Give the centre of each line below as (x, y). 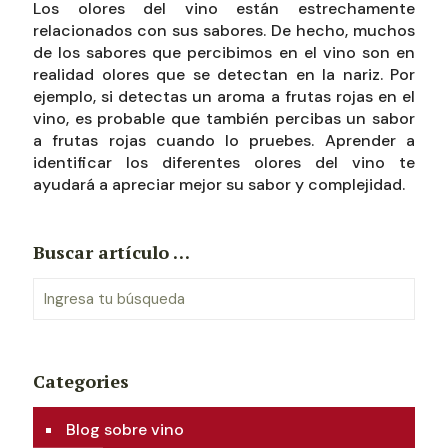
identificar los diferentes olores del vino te (224, 162)
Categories (81, 381)
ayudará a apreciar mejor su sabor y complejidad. (219, 184)
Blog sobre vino (125, 429)
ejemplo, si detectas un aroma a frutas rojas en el (224, 96)
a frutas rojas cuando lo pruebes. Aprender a (224, 140)
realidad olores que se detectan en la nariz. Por (224, 74)
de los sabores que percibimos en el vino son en (224, 52)
